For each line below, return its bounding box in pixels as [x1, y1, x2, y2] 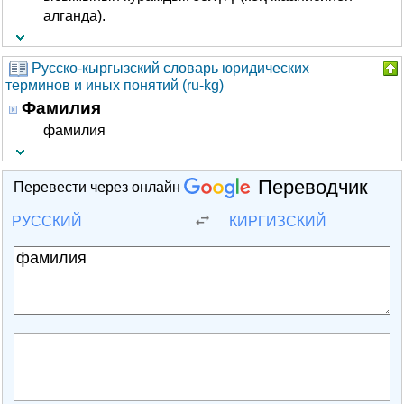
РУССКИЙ [12, 214, 82, 229]
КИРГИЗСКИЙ [229, 214, 326, 229]
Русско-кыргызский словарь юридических [32, 60, 309, 76]
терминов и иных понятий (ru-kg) [5, 78, 224, 94]
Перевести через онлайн [14, 179, 184, 196]
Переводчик [258, 175, 368, 198]
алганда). [43, 8, 106, 23]
